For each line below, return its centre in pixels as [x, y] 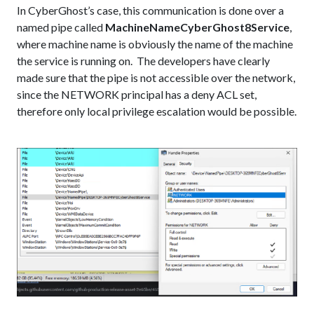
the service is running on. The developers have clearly [143, 61]
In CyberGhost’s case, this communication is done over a [150, 10]
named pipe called [61, 27]
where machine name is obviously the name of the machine [155, 44]
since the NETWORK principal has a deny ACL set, [137, 94]
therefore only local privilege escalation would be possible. [157, 111]
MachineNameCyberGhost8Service [197, 27]
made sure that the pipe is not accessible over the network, [156, 77]
